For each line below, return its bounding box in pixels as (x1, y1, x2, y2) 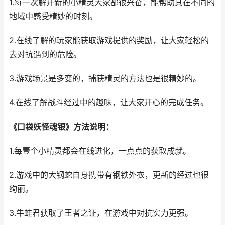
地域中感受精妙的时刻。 (9, 12, 97, 21)
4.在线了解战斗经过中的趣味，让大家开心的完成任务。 (9, 98, 208, 107)
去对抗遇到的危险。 (9, 50, 81, 59)
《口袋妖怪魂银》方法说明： (9, 122, 114, 132)
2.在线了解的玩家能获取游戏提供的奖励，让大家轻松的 (9, 36, 209, 45)
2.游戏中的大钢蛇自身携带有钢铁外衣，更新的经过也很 (9, 170, 209, 180)
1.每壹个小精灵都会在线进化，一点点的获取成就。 (9, 146, 191, 156)
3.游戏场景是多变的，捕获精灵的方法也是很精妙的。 (9, 74, 201, 83)
